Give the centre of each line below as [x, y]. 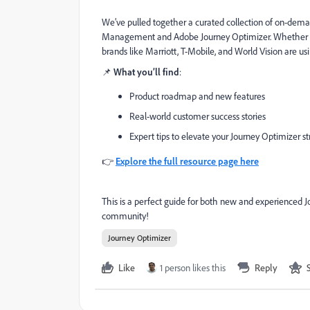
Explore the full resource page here [187, 161]
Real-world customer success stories [198, 116]
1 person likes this [193, 268]
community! [125, 216]
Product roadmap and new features [197, 96]
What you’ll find [146, 72]
